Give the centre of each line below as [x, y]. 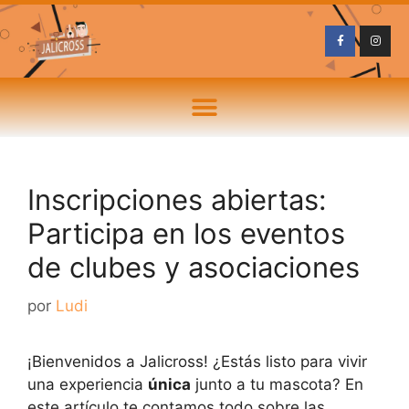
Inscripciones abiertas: [177, 199]
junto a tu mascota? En [277, 384]
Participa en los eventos [186, 233]
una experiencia [88, 384]
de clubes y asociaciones [194, 267]
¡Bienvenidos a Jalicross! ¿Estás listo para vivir [197, 361]
